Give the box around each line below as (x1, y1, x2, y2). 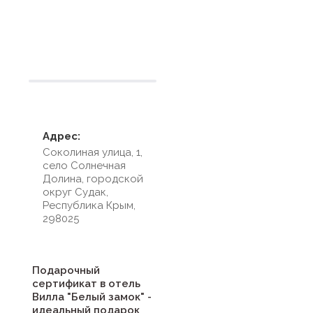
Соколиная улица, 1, (43, 145, 143, 159)
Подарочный (32, 263, 100, 277)
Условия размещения (36, 22, 150, 36)
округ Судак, (43, 185, 108, 198)
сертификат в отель (32, 277, 140, 290)
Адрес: (43, 129, 80, 143)
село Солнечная (43, 159, 126, 172)
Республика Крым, (43, 198, 136, 212)
